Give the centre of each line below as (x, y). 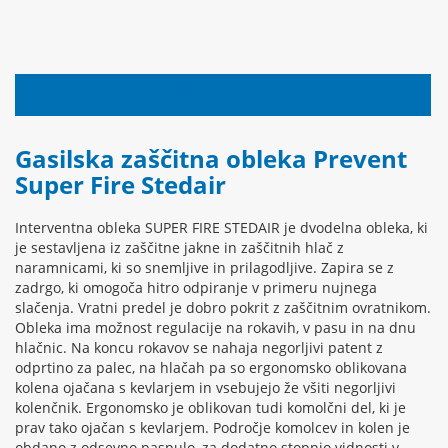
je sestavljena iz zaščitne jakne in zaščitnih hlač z (179, 248)
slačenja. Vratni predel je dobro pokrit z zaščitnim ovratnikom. (223, 308)
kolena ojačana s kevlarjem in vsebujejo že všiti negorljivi (205, 388)
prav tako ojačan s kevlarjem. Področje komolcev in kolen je (212, 428)
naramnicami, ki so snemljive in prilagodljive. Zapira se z (204, 268)
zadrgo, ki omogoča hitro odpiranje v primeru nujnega (196, 288)
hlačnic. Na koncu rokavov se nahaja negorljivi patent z (199, 348)
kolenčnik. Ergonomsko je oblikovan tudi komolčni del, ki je (210, 408)
